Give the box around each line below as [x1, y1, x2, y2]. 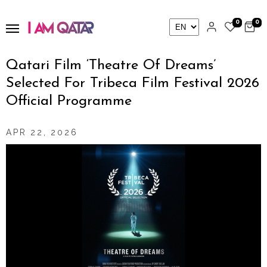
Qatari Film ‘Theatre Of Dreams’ [6, 58, 216, 73]
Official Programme [6, 94, 132, 108]
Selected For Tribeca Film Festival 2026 [6, 76, 259, 91]
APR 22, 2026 [6, 128, 78, 137]
